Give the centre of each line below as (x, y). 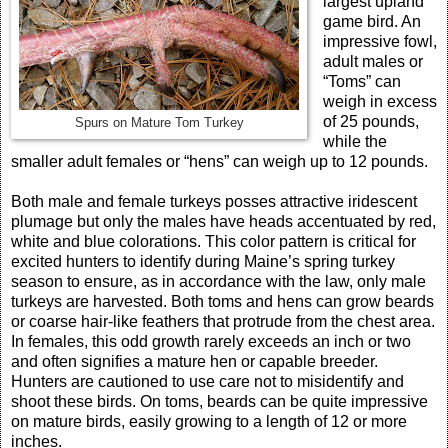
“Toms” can (361, 81)
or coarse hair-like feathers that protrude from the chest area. (223, 321)
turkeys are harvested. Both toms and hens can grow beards (222, 301)
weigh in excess (379, 101)
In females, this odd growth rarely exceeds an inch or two (211, 341)
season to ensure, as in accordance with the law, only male (218, 281)
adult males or (372, 61)
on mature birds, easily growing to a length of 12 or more (209, 421)
